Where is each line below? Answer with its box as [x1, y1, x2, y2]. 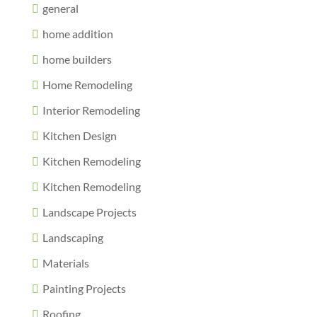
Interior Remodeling [42, 103, 140, 117]
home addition [42, 27, 113, 41]
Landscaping [42, 231, 103, 245]
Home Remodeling [42, 78, 132, 92]
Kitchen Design [42, 129, 117, 143]
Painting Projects [42, 282, 126, 296]
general [42, 1, 79, 16]
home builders [42, 52, 112, 67]
